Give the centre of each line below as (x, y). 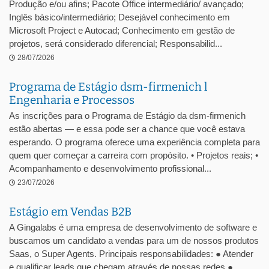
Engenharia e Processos (72, 100)
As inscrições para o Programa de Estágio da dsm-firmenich (127, 116)
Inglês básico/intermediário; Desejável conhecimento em (119, 17)
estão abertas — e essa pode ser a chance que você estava (127, 129)
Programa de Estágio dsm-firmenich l (108, 87)
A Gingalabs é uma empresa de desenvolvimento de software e (133, 227)
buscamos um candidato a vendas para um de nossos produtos (134, 240)
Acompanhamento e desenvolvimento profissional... (110, 168)
